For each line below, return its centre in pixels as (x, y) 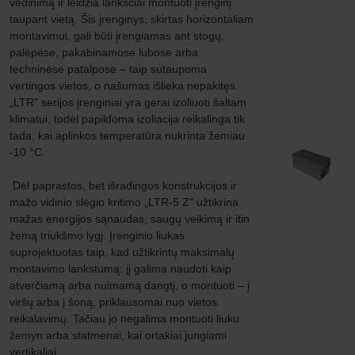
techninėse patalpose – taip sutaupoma (110, 69)
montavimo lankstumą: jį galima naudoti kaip (122, 269)
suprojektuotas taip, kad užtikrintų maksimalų (124, 252)
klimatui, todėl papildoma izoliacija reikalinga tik (129, 119)
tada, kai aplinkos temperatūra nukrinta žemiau (129, 136)
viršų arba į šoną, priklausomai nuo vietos (115, 302)
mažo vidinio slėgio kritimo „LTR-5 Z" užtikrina (126, 202)
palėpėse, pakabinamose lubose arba (105, 52)
